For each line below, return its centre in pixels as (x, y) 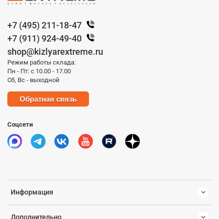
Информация (32, 192)
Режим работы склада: (42, 62)
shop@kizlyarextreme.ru (55, 51)
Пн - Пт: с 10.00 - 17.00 (39, 71)
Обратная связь (48, 99)
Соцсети (20, 124)
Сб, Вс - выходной (33, 80)
